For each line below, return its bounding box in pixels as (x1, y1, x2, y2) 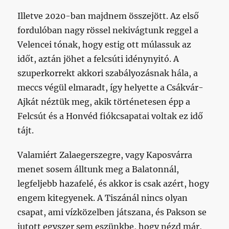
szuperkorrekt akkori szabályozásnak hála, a (17, 67, 198, 78)
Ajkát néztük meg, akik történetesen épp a (17, 96, 191, 107)
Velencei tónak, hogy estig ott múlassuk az (17, 39, 192, 50)
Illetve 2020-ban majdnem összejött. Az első (17, 10, 199, 21)
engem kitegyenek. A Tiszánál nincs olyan (17, 192, 188, 203)
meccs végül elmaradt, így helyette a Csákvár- (17, 82, 204, 93)
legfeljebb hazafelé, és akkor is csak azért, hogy (17, 178, 210, 189)
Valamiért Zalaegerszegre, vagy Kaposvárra (17, 149, 193, 160)
